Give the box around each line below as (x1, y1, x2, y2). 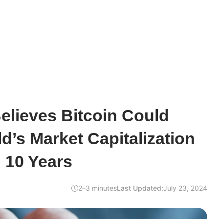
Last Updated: (117, 184, 163, 192)
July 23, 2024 (163, 184, 207, 192)
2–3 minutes (78, 184, 117, 192)
